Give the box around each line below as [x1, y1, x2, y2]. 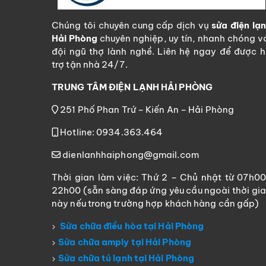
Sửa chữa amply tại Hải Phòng [58, 236, 191, 248]
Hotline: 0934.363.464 [58, 126, 163, 138]
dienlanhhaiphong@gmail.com [61, 149, 199, 161]
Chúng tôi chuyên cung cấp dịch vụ [52, 20, 212, 31]
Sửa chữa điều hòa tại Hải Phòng [60, 220, 204, 232]
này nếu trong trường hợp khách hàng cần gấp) [52, 198, 259, 210]
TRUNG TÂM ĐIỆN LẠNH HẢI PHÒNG [52, 81, 213, 93]
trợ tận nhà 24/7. [52, 59, 128, 71]
